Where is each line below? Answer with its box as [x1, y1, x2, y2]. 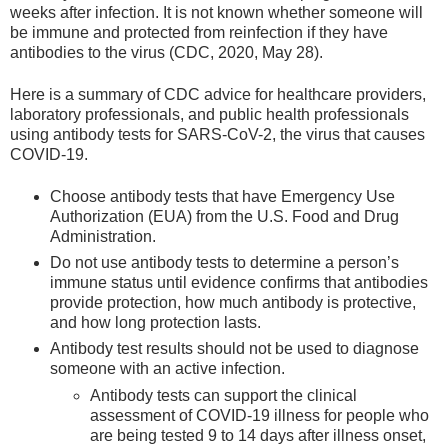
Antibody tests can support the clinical [90, 387, 357, 405]
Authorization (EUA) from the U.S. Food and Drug [50, 208, 399, 226]
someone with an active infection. [50, 360, 285, 378]
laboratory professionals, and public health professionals [10, 106, 409, 124]
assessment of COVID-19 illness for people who [90, 407, 429, 425]
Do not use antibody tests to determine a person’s [50, 254, 399, 272]
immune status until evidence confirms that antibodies [50, 274, 428, 292]
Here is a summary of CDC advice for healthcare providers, [10, 86, 426, 104]
